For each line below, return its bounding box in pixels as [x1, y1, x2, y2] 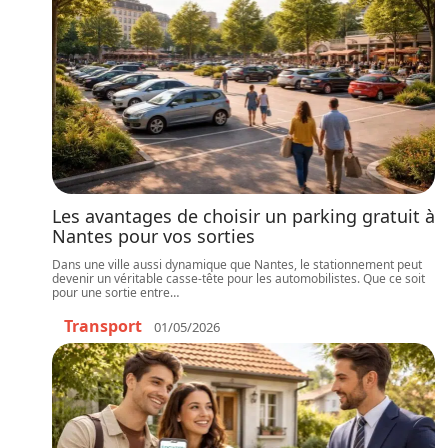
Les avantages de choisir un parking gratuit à [52, 204, 435, 228]
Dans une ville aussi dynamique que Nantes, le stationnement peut [52, 256, 422, 273]
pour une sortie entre [52, 284, 170, 301]
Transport [64, 315, 142, 337]
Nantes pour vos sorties [52, 224, 255, 248]
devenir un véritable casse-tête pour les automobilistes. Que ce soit [52, 270, 425, 287]
